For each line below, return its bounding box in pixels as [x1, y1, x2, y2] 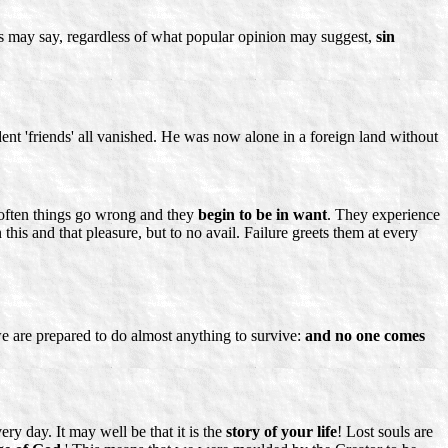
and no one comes [305, 326, 425, 344]
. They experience [327, 205, 440, 223]
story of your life [226, 422, 337, 440]
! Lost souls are [337, 422, 433, 440]
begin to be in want [198, 205, 327, 223]
